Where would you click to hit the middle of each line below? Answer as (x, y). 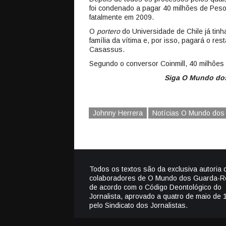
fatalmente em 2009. (122, 17)
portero (108, 31)
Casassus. (107, 49)
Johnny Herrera (118, 113)
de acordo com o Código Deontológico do (155, 187)
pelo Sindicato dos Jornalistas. (138, 205)
